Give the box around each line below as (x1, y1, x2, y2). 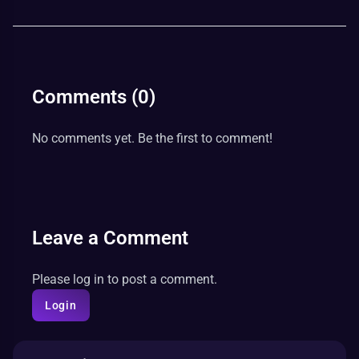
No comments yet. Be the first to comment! (32, 131, 272, 146)
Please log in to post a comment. (32, 272, 217, 287)
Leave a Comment (32, 227, 188, 249)
